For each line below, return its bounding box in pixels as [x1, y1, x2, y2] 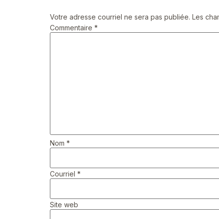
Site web [50, 200, 78, 209]
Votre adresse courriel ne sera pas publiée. [50, 13, 190, 21]
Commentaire [50, 23, 94, 32]
